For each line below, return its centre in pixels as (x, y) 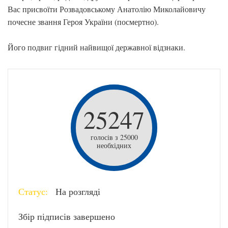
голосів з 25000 (114, 137)
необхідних (114, 145)
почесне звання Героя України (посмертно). (83, 22)
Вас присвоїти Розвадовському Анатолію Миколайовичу (107, 9)
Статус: (33, 191)
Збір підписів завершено (67, 216)
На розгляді (77, 191)
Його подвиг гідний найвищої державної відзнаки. (96, 47)
